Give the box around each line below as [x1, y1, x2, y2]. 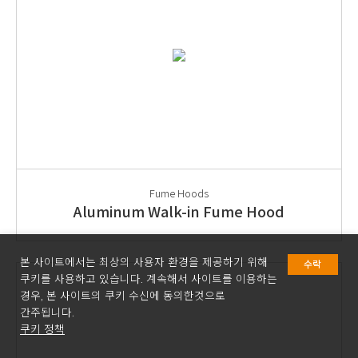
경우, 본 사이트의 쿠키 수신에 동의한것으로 [20, 289, 225, 302]
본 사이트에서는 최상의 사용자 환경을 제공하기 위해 [20, 256, 268, 268]
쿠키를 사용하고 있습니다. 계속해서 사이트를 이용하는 [20, 272, 277, 285]
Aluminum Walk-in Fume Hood [74, 201, 284, 221]
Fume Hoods [149, 185, 209, 201]
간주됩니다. [20, 306, 74, 319]
